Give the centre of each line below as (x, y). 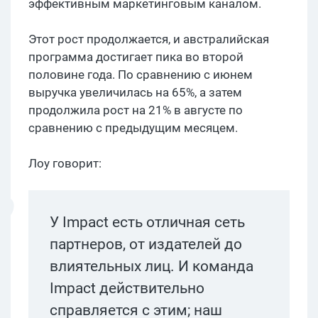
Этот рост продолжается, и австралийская (149, 39)
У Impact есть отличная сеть (147, 222)
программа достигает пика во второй (136, 56)
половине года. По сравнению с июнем (141, 74)
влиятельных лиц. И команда (152, 266)
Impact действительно (127, 288)
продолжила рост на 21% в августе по (136, 110)
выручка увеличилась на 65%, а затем (135, 92)
